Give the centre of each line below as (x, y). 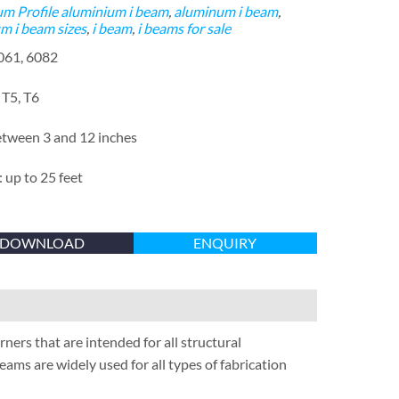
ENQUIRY (225, 243)
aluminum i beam (225, 11)
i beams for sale (183, 28)
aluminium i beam (114, 11)
